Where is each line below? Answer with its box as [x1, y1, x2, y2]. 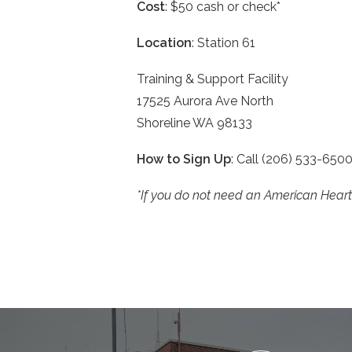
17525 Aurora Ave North [137, 93, 273, 108]
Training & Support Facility [137, 71, 288, 86]
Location [137, 35, 192, 50]
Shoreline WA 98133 [137, 115, 252, 130]
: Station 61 [192, 35, 255, 50]
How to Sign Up [137, 152, 231, 167]
